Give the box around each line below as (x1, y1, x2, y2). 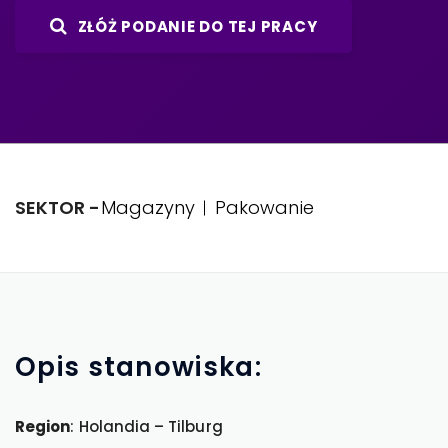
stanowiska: (87, 349, 262, 385)
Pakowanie (215, 195, 314, 220)
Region (15, 416, 71, 437)
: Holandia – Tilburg (70, 416, 223, 437)
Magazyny (100, 195, 196, 220)
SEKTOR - (15, 195, 101, 220)
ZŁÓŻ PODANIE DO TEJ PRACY (77, 16, 318, 37)
